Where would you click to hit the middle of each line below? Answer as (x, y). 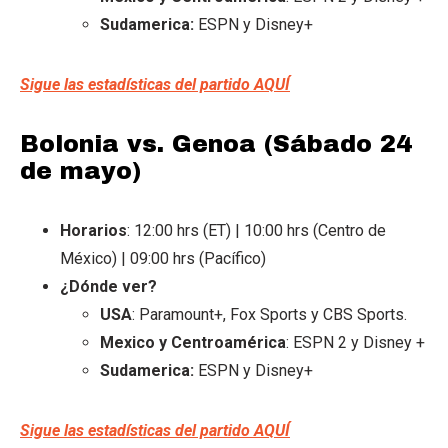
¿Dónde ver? (108, 286)
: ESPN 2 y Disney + (355, 342)
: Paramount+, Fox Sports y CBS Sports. (269, 314)
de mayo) (80, 170)
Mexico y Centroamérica (193, 342)
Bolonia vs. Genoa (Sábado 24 (216, 143)
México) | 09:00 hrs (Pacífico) (163, 258)
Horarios (93, 230)
